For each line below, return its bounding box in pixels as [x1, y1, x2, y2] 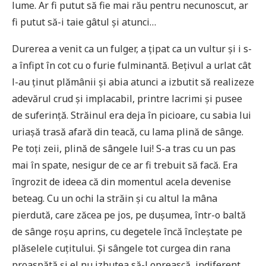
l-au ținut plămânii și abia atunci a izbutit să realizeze [12, 75, 254, 88]
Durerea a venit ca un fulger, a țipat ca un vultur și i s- [12, 42, 252, 55]
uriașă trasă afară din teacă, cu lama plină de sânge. [12, 125, 243, 138]
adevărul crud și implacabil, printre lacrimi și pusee [12, 91, 242, 105]
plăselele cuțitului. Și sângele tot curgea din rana [12, 241, 230, 255]
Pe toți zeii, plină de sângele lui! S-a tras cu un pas [12, 141, 236, 155]
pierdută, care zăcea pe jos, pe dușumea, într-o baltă [12, 208, 246, 221]
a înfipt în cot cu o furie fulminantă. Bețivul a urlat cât [12, 58, 251, 72]
